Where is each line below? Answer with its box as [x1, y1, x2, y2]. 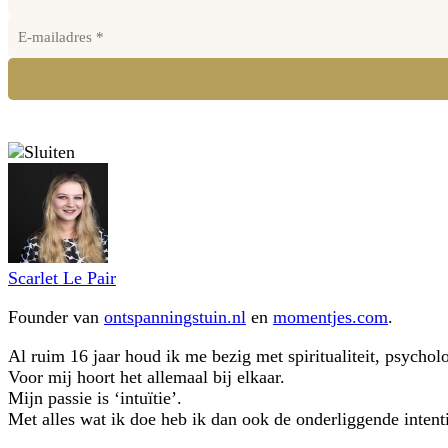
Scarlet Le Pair [8, 268, 116, 288]
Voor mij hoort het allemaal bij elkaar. [8, 367, 285, 387]
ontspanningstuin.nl [104, 307, 246, 327]
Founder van [8, 307, 104, 327]
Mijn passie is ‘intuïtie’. [8, 388, 182, 408]
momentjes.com [273, 307, 388, 327]
